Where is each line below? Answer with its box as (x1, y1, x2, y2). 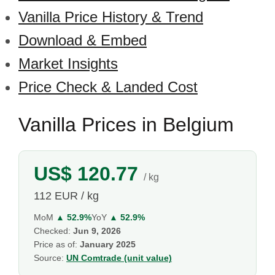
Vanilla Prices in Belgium (18, 114, 234, 136)
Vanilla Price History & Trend (18, 9, 203, 25)
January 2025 (80, 239, 136, 249)
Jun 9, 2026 (73, 226, 121, 236)
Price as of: (34, 239, 80, 249)
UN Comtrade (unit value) (66, 253, 172, 263)
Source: (34, 253, 66, 263)
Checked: (34, 226, 73, 236)
